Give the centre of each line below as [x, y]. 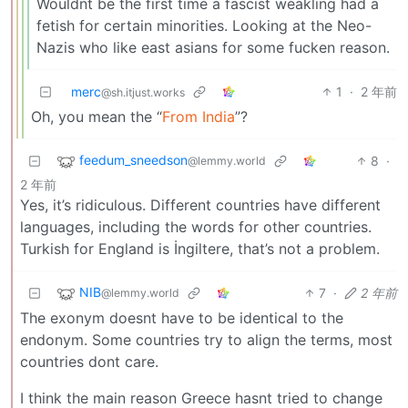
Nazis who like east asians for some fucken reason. [213, 47]
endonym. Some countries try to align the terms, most [206, 339]
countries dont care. [89, 361]
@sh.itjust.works [143, 92]
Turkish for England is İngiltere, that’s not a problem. [200, 248]
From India [199, 116]
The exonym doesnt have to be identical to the [182, 317]
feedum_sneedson [133, 159]
